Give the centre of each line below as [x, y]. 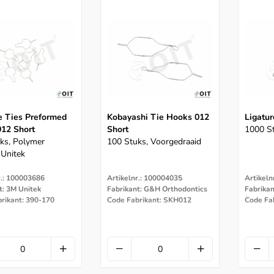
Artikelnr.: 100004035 [145, 178]
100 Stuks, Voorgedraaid [154, 142]
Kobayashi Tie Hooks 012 [158, 117]
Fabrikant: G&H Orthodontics [157, 189]
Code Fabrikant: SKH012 [149, 200]
